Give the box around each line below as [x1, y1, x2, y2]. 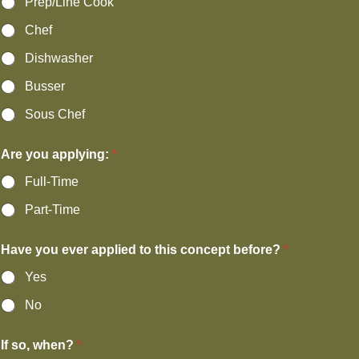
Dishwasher [25, 51, 93, 65]
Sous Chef [25, 107, 85, 121]
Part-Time [25, 203, 80, 216]
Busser [25, 79, 65, 93]
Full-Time [25, 175, 79, 188]
